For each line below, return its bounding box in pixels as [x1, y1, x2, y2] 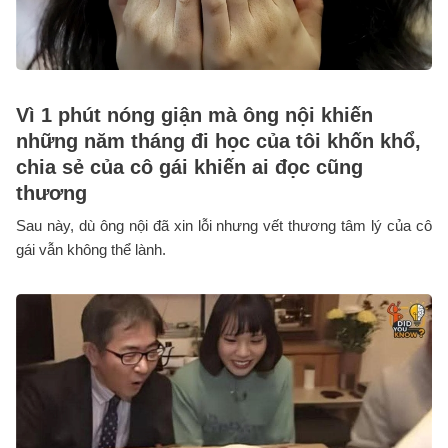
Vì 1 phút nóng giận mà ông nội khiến [16, 104, 373, 127]
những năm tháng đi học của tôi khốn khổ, [16, 130, 421, 153]
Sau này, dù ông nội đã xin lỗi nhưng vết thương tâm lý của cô [16, 217, 432, 235]
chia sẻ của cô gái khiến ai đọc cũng [16, 156, 363, 179]
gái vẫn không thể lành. [16, 241, 166, 259]
